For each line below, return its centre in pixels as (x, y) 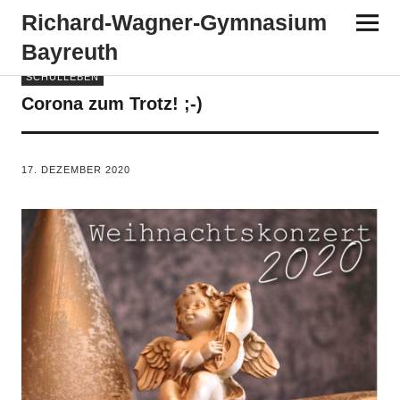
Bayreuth (69, 52)
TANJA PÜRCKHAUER (108, 154)
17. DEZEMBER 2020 (75, 170)
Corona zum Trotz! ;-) (112, 104)
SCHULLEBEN (62, 77)
